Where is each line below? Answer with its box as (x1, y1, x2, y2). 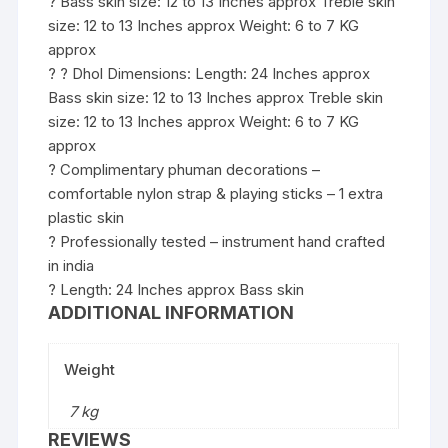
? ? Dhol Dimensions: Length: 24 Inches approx (48, 64, 371, 84)
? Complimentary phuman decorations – (48, 160, 321, 180)
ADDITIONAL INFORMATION (48, 302, 295, 324)
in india (48, 256, 95, 276)
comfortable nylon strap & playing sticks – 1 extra (48, 184, 384, 204)
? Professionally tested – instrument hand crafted (48, 232, 386, 252)
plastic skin (48, 208, 125, 228)
